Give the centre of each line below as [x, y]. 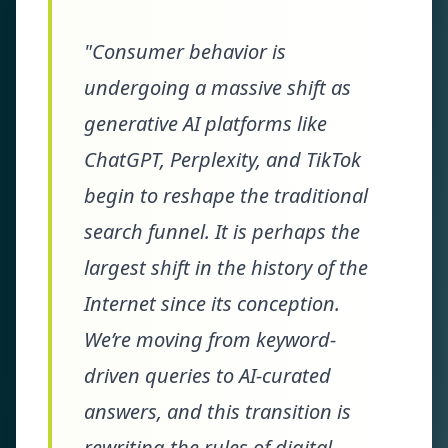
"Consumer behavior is [185, 51]
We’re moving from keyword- [210, 339]
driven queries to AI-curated [207, 375]
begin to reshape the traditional [226, 195]
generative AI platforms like [205, 123]
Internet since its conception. [212, 303]
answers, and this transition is [217, 411]
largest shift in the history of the [226, 267]
